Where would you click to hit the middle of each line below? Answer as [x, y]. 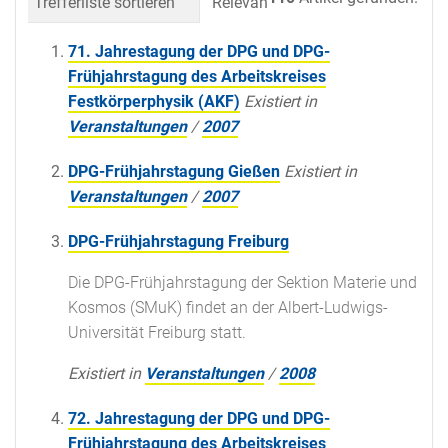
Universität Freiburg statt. [157, 332]
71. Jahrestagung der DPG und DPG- [199, 51]
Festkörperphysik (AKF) [154, 101]
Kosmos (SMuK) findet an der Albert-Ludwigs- [228, 307]
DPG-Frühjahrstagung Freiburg [178, 241]
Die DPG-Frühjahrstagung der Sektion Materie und [242, 282]
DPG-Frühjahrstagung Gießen [174, 171]
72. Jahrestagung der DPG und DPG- [199, 418]
